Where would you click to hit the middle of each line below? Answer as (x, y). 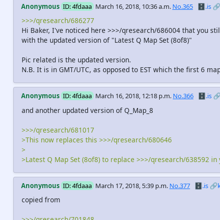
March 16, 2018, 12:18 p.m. (133, 96)
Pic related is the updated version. (76, 60)
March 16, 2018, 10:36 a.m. (133, 7)
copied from (41, 199)
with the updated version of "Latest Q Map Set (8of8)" (107, 40)
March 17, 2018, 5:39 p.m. (131, 185)
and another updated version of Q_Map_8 (87, 110)
